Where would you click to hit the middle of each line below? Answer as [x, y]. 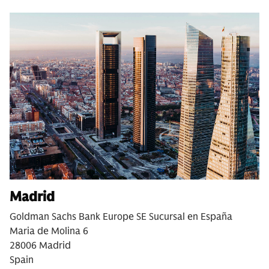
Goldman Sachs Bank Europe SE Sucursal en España [121, 216]
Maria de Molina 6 [49, 231]
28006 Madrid [40, 245]
